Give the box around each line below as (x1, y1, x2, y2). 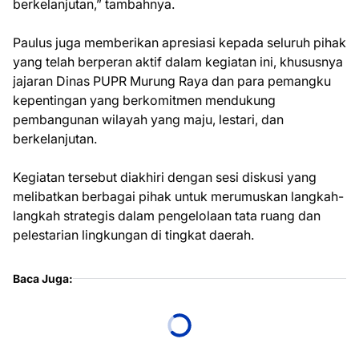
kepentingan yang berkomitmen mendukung (13, 92, 276, 108)
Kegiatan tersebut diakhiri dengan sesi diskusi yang (13, 169, 317, 185)
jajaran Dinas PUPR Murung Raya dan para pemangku (13, 73, 331, 89)
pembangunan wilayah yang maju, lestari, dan (13, 111, 284, 127)
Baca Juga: (13, 272, 73, 285)
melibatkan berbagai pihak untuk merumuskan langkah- (13, 188, 344, 204)
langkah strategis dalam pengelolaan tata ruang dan (13, 208, 321, 224)
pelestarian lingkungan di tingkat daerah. (13, 227, 254, 243)
